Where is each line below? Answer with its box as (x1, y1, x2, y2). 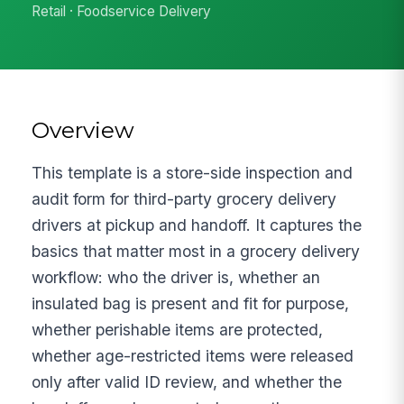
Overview (32, 115, 135, 143)
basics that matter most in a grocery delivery (32, 241, 361, 261)
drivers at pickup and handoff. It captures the (32, 215, 363, 234)
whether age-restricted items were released (32, 345, 354, 365)
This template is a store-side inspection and (32, 162, 353, 182)
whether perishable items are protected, (32, 319, 324, 339)
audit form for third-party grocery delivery (32, 188, 337, 208)
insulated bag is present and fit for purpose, (32, 293, 350, 313)
